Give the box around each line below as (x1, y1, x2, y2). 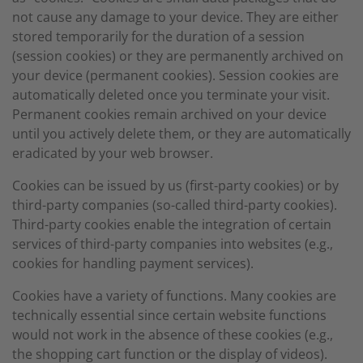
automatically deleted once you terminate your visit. (12, 86, 330, 104)
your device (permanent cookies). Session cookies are (12, 66, 339, 84)
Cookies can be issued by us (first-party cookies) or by (12, 177, 339, 194)
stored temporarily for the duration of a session (12, 28, 305, 45)
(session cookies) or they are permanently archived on (12, 47, 344, 65)
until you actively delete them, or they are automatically (12, 125, 351, 143)
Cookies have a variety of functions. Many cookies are (12, 287, 336, 305)
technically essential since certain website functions (12, 306, 327, 324)
